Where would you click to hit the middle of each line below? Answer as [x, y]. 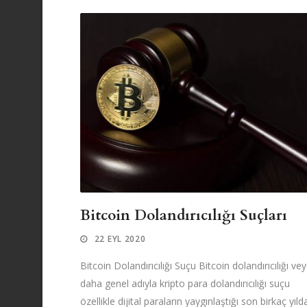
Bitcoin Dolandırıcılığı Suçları [184, 216]
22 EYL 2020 [120, 239]
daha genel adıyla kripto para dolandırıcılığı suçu [185, 284]
